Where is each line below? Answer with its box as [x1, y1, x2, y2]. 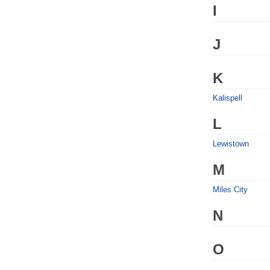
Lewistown [213, 139, 249, 148]
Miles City [213, 185, 248, 194]
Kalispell [213, 93, 242, 102]
